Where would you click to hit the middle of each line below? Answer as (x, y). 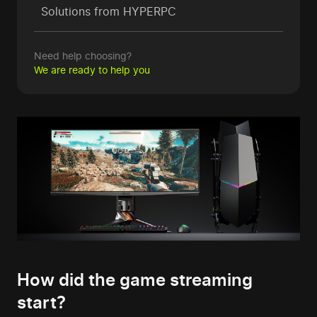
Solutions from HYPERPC (109, 11)
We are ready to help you (92, 70)
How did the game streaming (135, 280)
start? (41, 303)
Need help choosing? (83, 56)
